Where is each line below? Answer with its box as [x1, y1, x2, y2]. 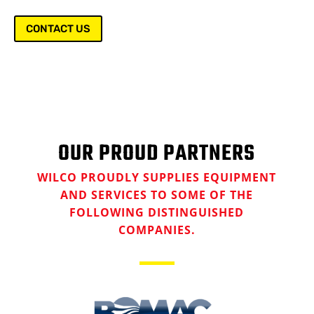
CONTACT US [26, 22, 90, 35]
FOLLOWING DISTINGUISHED [69, 205, 245, 221]
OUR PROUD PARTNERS [58, 137, 256, 172]
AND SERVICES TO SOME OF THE [60, 187, 254, 203]
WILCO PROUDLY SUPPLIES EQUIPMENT [37, 170, 277, 186]
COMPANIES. [118, 222, 196, 238]
